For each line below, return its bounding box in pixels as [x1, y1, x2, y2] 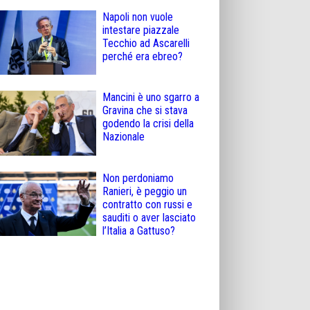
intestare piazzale [102, 23, 179, 37]
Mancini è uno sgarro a [102, 91, 199, 104]
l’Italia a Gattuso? [102, 224, 175, 237]
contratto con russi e [102, 197, 192, 211]
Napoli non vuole [102, 10, 173, 24]
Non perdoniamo [102, 171, 174, 185]
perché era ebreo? [102, 49, 183, 63]
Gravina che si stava [102, 104, 188, 118]
